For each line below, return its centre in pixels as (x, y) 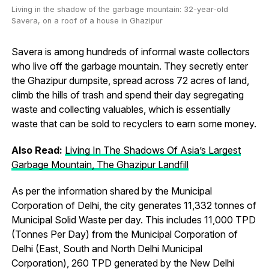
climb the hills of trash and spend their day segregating (127, 95)
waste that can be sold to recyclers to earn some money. (134, 124)
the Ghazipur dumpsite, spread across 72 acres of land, (130, 81)
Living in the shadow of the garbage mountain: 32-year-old (119, 10)
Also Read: (38, 150)
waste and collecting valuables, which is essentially (121, 110)
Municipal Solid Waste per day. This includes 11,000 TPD (133, 220)
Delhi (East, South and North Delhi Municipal (107, 249)
